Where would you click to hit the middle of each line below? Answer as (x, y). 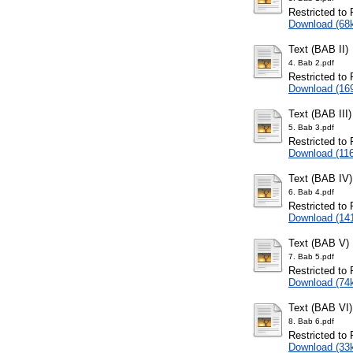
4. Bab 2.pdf (311, 63)
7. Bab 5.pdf (311, 257)
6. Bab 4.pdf (311, 192)
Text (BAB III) (320, 114)
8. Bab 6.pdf (311, 321)
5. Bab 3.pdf (311, 128)
